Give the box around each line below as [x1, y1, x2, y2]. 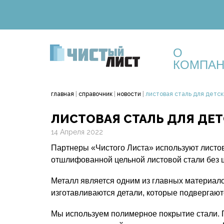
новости [117, 90, 141, 97]
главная [51, 90, 74, 97]
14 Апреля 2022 [51, 128, 103, 136]
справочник [78, 90, 112, 97]
